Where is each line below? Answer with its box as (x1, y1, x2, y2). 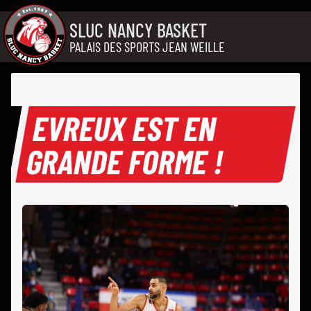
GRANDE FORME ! (24, 141, 228, 182)
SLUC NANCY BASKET (69, 17, 207, 42)
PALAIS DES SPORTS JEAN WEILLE (69, 37, 225, 55)
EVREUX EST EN (30, 108, 221, 149)
